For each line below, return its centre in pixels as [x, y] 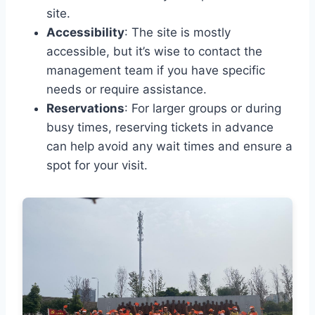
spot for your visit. [97, 166]
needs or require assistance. [127, 90]
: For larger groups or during [203, 109]
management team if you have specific [156, 71]
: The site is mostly [178, 33]
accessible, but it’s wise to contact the [154, 52]
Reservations [85, 109]
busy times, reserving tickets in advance [160, 128]
